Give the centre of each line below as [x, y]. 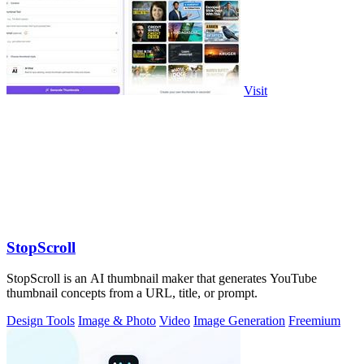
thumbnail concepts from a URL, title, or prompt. [132, 293]
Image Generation [239, 321]
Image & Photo [117, 321]
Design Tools [41, 321]
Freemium [314, 321]
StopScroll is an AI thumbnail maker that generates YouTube [162, 279]
